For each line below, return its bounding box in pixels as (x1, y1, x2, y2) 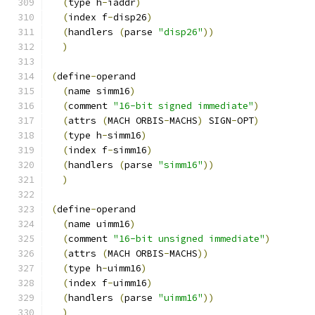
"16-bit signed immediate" (113, 100, 254, 112)
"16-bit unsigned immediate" (113, 233, 265, 245)
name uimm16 (68, 218, 130, 230)
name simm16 (68, 85, 130, 97)
